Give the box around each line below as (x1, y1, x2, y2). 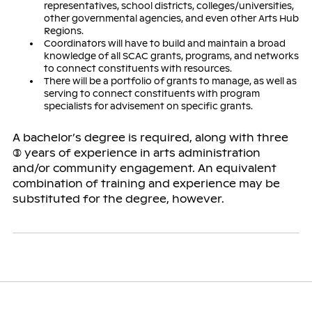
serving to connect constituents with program (43, 87, 260, 100)
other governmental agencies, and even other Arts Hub (43, 12, 299, 24)
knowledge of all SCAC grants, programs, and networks (43, 49, 299, 62)
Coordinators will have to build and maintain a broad (43, 37, 286, 49)
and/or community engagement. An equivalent (12, 161, 276, 175)
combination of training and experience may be (12, 176, 280, 190)
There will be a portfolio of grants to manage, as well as (43, 75, 297, 87)
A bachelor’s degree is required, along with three (12, 130, 288, 144)
